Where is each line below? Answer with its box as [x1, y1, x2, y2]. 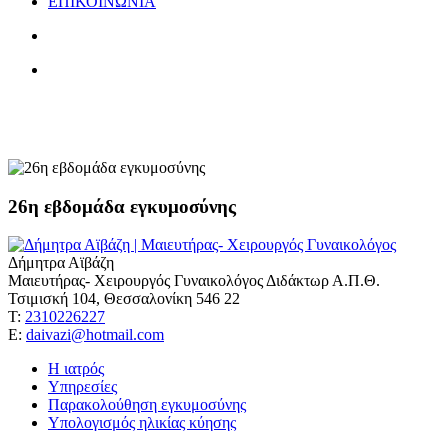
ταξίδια [8, 100, 110, 137]
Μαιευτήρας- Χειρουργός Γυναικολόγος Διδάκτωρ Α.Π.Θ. [8, 272, 380, 290]
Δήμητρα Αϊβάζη [8, 254, 114, 272]
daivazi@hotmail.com [26, 326, 164, 344]
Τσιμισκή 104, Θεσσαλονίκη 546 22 [8, 290, 240, 308]
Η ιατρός [48, 360, 104, 378]
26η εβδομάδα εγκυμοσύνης [8, 195, 236, 217]
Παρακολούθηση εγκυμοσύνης [48, 396, 246, 414]
